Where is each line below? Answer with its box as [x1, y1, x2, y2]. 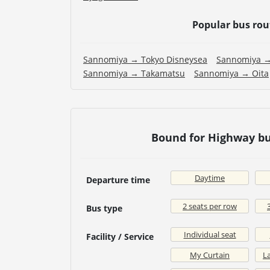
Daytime [195, 172, 225, 184]
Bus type [86, 202, 122, 215]
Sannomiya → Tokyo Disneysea [83, 54, 207, 66]
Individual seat [183, 229, 236, 240]
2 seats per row [183, 201, 237, 212]
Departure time [86, 174, 150, 186]
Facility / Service [86, 231, 154, 243]
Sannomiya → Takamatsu [83, 67, 185, 80]
